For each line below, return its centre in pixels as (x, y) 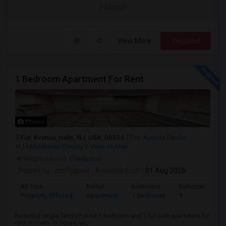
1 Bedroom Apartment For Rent (79, 79)
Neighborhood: (45, 158)
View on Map (109, 146)
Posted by (34, 171)
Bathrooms (194, 187)
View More (134, 41)
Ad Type (31, 187)
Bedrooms (146, 187)
